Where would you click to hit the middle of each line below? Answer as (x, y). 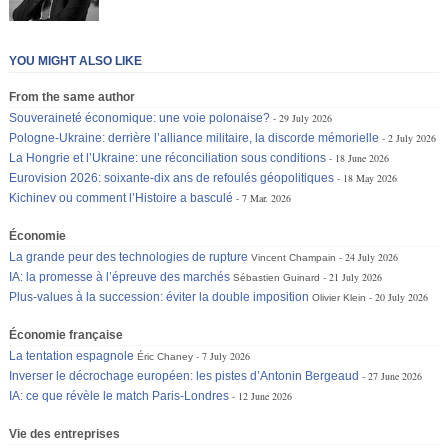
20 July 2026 (402, 296)
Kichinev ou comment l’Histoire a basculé (121, 197)
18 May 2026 (370, 177)
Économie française (66, 334)
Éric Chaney (165, 356)
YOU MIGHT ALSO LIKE (76, 60)
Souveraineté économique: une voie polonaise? (140, 117)
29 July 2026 (306, 117)
